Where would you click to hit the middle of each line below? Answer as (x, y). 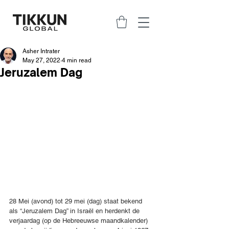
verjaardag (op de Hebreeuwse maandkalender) (79, 221)
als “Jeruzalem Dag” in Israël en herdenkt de (75, 211)
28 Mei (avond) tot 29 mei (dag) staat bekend (77, 201)
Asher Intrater (41, 51)
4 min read (77, 60)
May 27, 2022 (41, 60)
